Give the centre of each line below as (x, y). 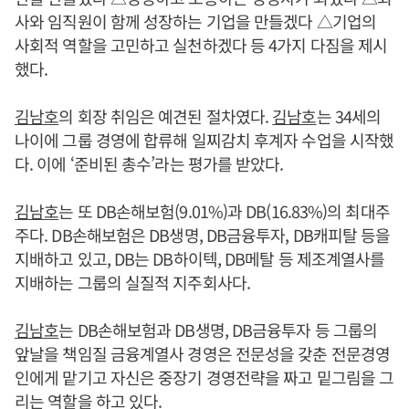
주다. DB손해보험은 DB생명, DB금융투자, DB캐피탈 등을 (203, 234)
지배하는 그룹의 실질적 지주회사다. (132, 282)
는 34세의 (349, 115)
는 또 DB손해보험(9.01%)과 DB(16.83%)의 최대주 (224, 210)
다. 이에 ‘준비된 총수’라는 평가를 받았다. (149, 163)
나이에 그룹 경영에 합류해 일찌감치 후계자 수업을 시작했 (204, 139)
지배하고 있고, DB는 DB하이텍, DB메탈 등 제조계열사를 (200, 258)
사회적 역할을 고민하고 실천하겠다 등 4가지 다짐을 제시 (201, 44)
